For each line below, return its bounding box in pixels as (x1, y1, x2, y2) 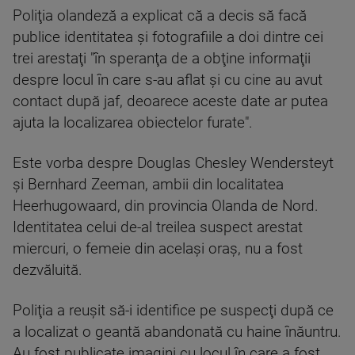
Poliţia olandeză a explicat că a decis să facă (13, 7, 307, 25)
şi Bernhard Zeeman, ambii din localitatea (13, 176, 284, 193)
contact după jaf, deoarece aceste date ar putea (13, 93, 328, 110)
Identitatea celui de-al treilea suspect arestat (13, 219, 303, 236)
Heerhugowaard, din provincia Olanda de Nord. (13, 197, 319, 215)
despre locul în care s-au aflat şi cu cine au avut (13, 71, 323, 89)
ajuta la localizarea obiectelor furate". (13, 114, 253, 132)
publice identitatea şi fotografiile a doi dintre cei (13, 29, 323, 46)
